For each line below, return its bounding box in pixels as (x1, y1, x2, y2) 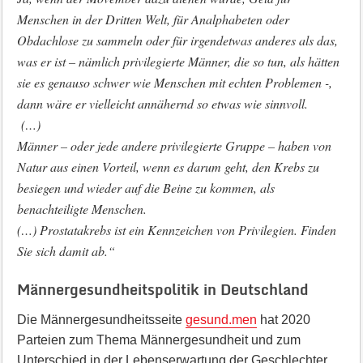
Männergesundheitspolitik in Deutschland (16, 277, 309, 301)
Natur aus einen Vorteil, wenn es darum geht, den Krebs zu (16, 158, 319, 175)
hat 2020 (256, 313, 310, 327)
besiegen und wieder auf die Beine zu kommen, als (16, 179, 275, 196)
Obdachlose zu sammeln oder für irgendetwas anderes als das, (16, 32, 338, 49)
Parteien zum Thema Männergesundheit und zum (16, 333, 301, 347)
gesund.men (185, 313, 257, 327)
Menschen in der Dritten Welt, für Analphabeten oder (16, 11, 289, 28)
